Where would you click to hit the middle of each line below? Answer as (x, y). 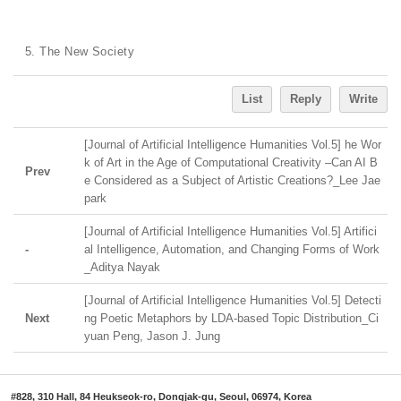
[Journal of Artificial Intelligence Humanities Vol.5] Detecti (233, 300)
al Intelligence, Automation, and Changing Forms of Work (232, 249)
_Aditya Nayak (122, 267)
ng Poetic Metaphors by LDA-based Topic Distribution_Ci (231, 318)
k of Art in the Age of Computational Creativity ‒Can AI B (231, 162)
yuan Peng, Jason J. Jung (152, 336)
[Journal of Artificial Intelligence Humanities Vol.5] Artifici (230, 231)
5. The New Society (80, 51)
